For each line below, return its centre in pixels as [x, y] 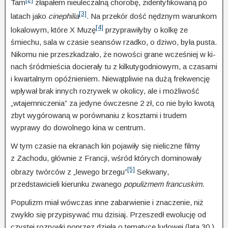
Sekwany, [152, 172]
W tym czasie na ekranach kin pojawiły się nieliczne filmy [106, 146]
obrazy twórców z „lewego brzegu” [69, 172]
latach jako [30, 16]
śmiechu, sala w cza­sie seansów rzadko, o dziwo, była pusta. [114, 42]
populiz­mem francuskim [163, 184]
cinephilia [64, 16]
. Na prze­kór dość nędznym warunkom [152, 16]
